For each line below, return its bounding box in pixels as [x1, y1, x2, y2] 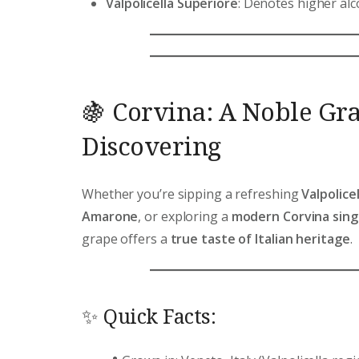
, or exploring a [138, 208, 232, 226]
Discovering [82, 129, 221, 163]
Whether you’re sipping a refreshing [82, 185, 302, 204]
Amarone [82, 208, 139, 226]
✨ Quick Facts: [82, 301, 216, 329]
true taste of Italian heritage [170, 230, 350, 248]
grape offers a [82, 230, 171, 248]
